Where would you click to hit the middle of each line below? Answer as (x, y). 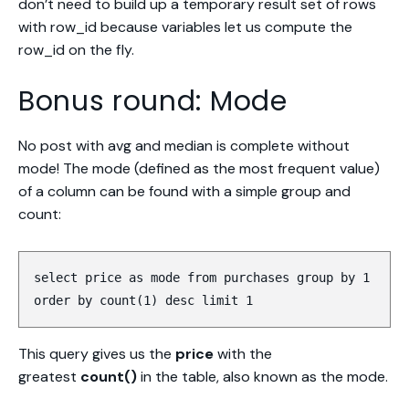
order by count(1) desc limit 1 (143, 300)
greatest (49, 377)
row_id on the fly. (76, 50)
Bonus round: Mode (153, 101)
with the (243, 354)
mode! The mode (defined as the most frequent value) (199, 168)
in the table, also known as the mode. (262, 377)
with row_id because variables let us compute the (185, 27)
